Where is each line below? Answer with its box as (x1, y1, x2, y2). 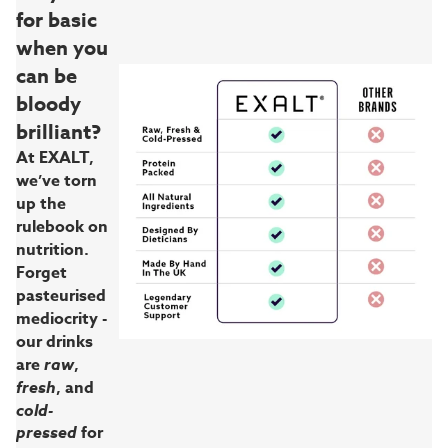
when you (16, 34, 108, 62)
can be (16, 62, 77, 90)
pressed (16, 421, 81, 444)
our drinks (16, 330, 93, 355)
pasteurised (16, 284, 106, 309)
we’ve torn (16, 169, 97, 194)
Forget (16, 261, 67, 286)
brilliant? (16, 118, 101, 146)
